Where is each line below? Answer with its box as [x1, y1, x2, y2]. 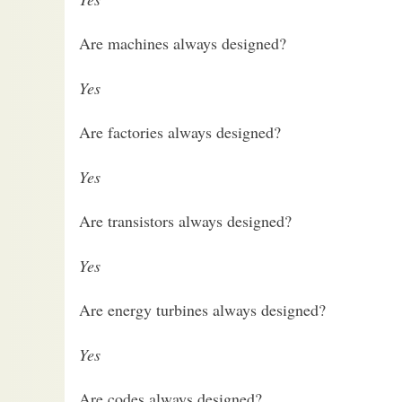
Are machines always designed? [79, 32, 286, 55]
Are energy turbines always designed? [79, 299, 326, 321]
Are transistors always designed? [79, 210, 292, 232]
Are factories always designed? [79, 121, 281, 144]
